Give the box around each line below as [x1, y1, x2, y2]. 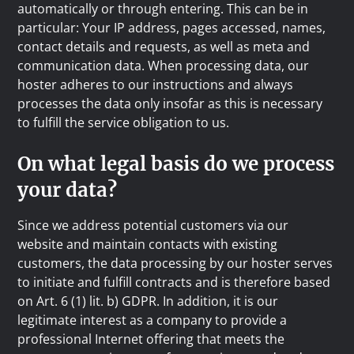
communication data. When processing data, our [17, 57, 310, 74]
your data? [17, 178, 118, 202]
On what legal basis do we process [17, 152, 335, 176]
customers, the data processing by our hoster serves [17, 254, 333, 272]
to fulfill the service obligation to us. [17, 114, 230, 131]
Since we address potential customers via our [17, 217, 289, 234]
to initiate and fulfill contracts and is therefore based [17, 273, 331, 291]
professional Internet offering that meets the [17, 330, 285, 348]
